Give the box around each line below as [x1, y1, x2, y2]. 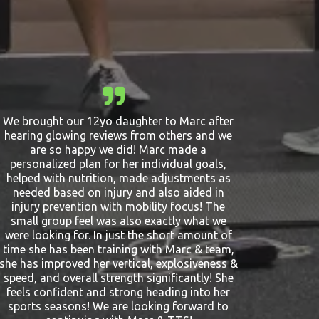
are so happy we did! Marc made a [30, 143, 206, 156]
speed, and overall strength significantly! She [3, 271, 234, 284]
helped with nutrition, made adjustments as [6, 172, 231, 184]
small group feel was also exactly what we [10, 214, 226, 227]
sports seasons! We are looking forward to [8, 300, 229, 313]
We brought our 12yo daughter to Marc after [3, 115, 234, 127]
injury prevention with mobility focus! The [11, 200, 225, 213]
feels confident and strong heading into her [6, 286, 230, 298]
